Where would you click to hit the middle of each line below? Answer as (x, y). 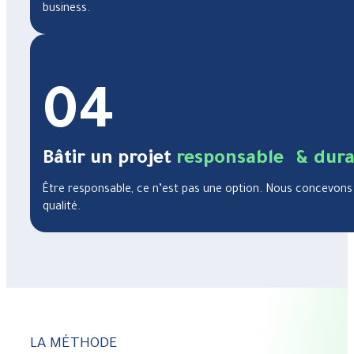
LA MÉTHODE (73, 344)
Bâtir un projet (109, 159)
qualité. (62, 207)
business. (66, 9)
